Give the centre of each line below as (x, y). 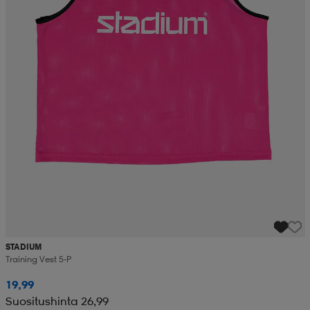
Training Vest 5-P (38, 259)
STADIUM (23, 246)
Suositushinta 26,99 (57, 301)
